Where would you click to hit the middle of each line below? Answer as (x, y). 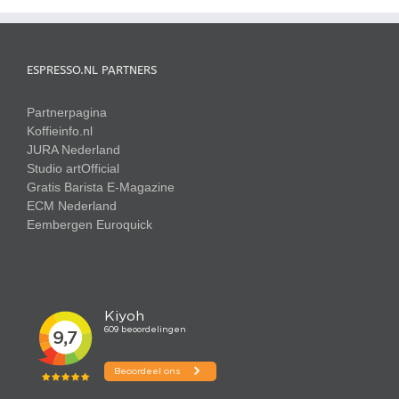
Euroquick (124, 225)
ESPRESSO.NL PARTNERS (92, 70)
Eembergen (60, 225)
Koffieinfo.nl (60, 131)
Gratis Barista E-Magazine (101, 187)
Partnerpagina (67, 113)
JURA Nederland (73, 150)
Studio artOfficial (73, 169)
